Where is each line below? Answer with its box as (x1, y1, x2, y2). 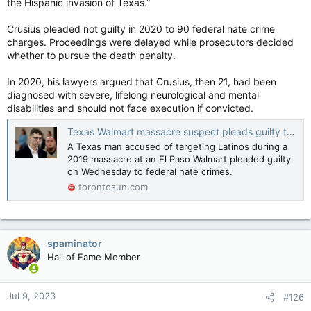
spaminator (47, 237, 102, 249)
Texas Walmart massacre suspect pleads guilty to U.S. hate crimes (67, 126, 287, 138)
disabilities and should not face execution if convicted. (7, 101, 253, 114)
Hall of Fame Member (47, 251, 140, 262)
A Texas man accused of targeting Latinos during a (67, 141, 287, 153)
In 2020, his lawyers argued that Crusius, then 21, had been (7, 75, 276, 87)
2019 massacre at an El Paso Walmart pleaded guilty (67, 153, 291, 165)
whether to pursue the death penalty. (7, 49, 176, 61)
